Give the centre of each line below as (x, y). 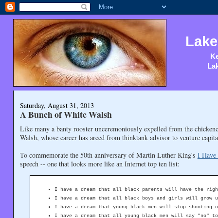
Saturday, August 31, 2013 (57, 106)
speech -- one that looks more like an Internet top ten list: (100, 163)
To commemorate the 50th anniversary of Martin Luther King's (109, 155)
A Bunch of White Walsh (66, 115)
